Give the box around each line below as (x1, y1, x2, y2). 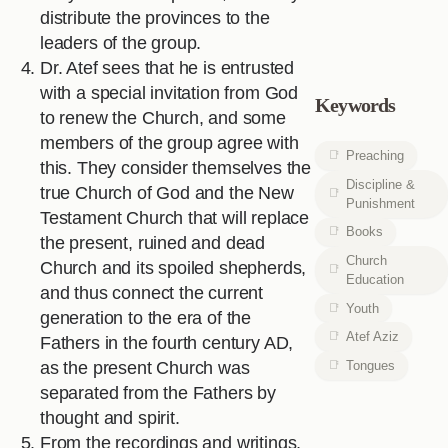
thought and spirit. (40, 408, 180, 429)
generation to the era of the (40, 308, 252, 329)
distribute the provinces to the (40, 8, 270, 29)
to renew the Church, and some (40, 108, 286, 129)
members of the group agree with (40, 133, 299, 154)
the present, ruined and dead (40, 233, 266, 254)
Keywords (315, 94, 396, 117)
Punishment (346, 195, 416, 211)
